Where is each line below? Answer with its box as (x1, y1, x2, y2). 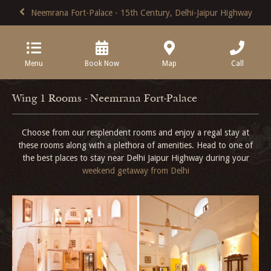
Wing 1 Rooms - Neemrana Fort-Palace (12, 94, 197, 105)
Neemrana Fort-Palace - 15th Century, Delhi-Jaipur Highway (30, 8, 252, 18)
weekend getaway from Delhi (82, 166, 189, 175)
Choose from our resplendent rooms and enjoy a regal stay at (22, 128, 249, 137)
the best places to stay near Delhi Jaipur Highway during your (22, 153, 249, 163)
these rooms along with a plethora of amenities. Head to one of (18, 140, 253, 150)
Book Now (84, 59, 119, 68)
